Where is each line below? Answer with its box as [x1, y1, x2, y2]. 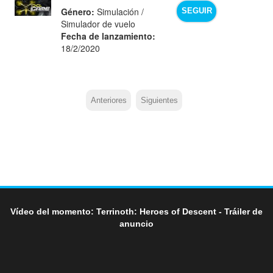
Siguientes [140, 96, 178, 105]
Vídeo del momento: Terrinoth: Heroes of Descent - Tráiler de [10, 207, 263, 217]
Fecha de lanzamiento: [61, 29, 156, 42]
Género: [61, 5, 95, 18]
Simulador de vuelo [61, 17, 136, 30]
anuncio [119, 219, 154, 229]
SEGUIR [181, 7, 212, 16]
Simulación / [94, 5, 144, 18]
